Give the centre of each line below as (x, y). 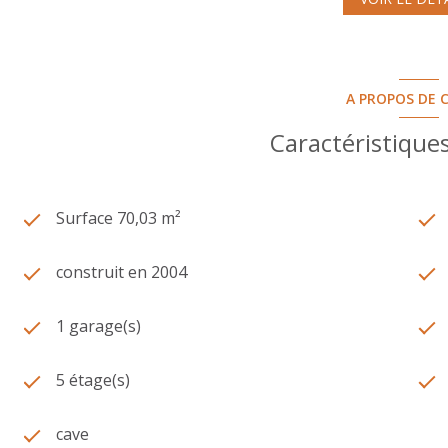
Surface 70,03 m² (118, 217)
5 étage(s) (93, 379)
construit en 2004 (121, 271)
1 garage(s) (98, 325)
